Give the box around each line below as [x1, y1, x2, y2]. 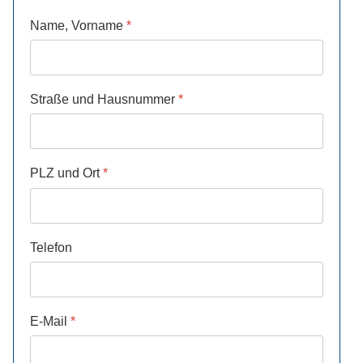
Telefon [30, 240, 73, 254]
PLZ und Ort [30, 166, 104, 181]
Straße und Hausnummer [30, 92, 179, 107]
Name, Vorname [30, 18, 127, 32]
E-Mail [30, 314, 71, 328]
